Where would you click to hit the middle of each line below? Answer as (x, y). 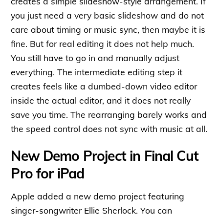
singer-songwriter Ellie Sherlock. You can (92, 210)
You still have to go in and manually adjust (95, 57)
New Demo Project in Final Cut (105, 155)
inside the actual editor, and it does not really (101, 100)
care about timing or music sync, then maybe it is (108, 29)
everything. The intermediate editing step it (97, 72)
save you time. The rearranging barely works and (109, 114)
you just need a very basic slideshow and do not (108, 15)
